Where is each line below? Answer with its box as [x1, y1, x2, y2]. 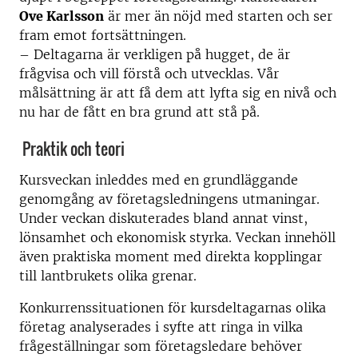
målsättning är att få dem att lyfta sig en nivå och [19, 85, 336, 101]
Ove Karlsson [19, 8, 104, 24]
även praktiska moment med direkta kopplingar [19, 248, 322, 265]
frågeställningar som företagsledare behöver [19, 337, 302, 354]
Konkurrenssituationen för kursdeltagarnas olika [19, 299, 326, 316]
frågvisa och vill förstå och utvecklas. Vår [19, 66, 279, 82]
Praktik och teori [19, 137, 125, 161]
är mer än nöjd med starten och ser [104, 8, 332, 24]
